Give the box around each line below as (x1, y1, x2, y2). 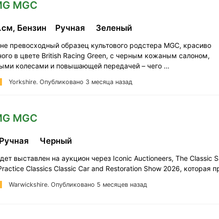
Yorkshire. (8, 78, 40, 86)
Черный (40, 135, 74, 146)
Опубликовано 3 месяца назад (39, 78, 132, 86)
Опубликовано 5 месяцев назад (50, 180, 147, 188)
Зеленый (96, 22, 134, 33)
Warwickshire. (8, 180, 51, 188)
